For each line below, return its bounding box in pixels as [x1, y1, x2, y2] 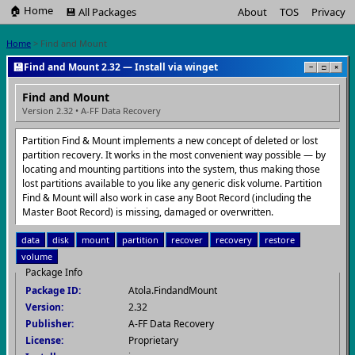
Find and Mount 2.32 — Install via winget [24, 60, 218, 74]
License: [25, 334, 63, 347]
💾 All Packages [66, 5, 136, 19]
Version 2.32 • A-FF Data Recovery [22, 105, 161, 116]
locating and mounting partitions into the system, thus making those [22, 162, 320, 176]
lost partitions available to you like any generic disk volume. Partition [22, 177, 322, 190]
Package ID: [25, 284, 81, 297]
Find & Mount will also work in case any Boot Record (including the [22, 191, 311, 204]
